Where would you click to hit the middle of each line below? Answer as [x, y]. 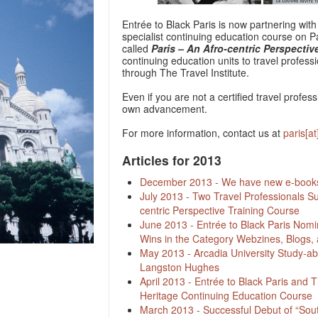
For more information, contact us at [203, 133]
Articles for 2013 [172, 160]
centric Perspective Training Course [220, 210]
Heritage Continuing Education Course [226, 295]
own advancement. [165, 109]
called [137, 48]
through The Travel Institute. [186, 72]
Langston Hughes [180, 267]
